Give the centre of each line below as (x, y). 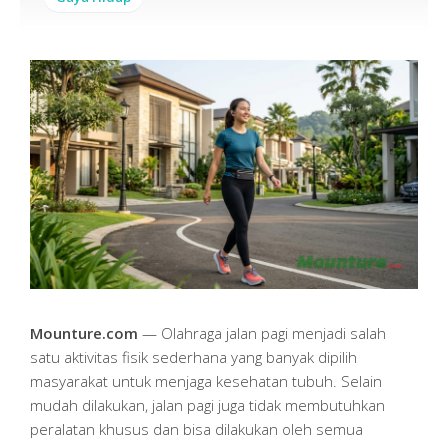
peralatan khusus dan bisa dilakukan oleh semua (196, 429)
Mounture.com (84, 333)
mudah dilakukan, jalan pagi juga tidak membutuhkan (207, 405)
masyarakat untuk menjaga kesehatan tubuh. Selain (206, 381)
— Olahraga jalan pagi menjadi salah (262, 333)
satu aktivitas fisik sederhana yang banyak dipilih (193, 357)
